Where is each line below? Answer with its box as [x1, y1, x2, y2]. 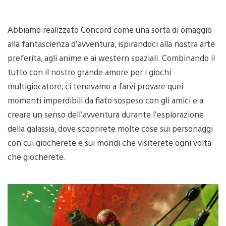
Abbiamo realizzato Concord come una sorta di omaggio [8, 24, 212, 35]
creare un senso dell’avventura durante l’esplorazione [8, 108, 204, 120]
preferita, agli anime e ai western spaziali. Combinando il [8, 52, 215, 63]
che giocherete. [8, 151, 66, 162]
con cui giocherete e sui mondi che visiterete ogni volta [8, 137, 211, 148]
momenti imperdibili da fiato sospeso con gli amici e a [8, 94, 203, 105]
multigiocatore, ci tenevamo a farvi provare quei [8, 80, 183, 91]
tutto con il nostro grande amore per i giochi [8, 66, 171, 77]
